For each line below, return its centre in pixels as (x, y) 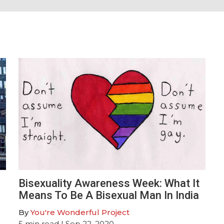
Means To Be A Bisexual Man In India (109, 195)
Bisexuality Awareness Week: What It (109, 183)
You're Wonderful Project (80, 212)
